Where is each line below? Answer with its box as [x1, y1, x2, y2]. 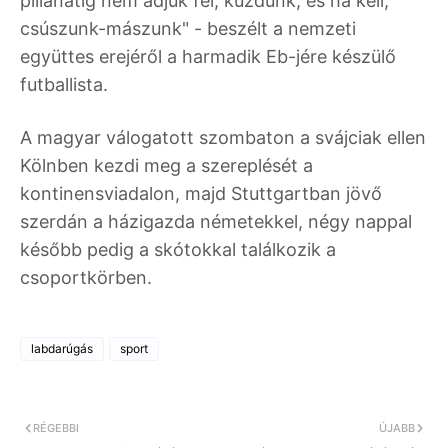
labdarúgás [31, 341, 93, 357]
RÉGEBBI [33, 421, 79, 436]
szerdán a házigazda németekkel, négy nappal [20, 211, 412, 233]
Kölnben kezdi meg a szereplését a [20, 155, 313, 177]
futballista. [20, 74, 108, 96]
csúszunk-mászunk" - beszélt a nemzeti [20, 18, 356, 40]
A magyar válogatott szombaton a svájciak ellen [20, 127, 426, 149]
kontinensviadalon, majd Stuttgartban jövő [20, 183, 382, 205]
